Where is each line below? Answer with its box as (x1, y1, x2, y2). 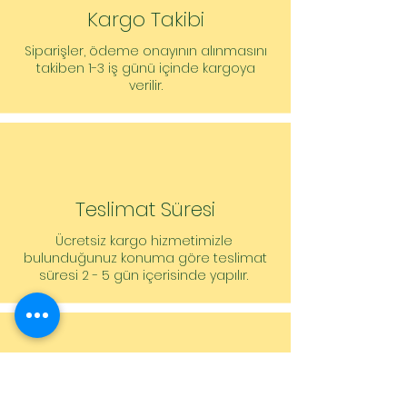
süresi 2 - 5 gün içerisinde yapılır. (39, 266, 252, 285)
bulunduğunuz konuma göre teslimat (24, 249, 267, 268)
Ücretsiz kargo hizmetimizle (55, 232, 236, 251)
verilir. (128, 76, 163, 95)
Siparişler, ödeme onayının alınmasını (24, 42, 267, 61)
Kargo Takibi (86, 5, 204, 35)
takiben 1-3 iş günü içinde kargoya (35, 59, 255, 78)
